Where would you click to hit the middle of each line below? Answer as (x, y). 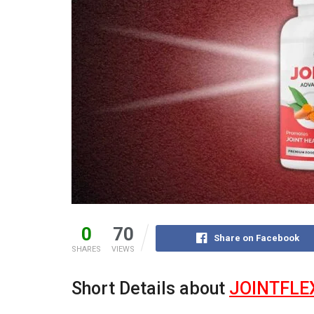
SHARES (86, 249)
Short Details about (150, 288)
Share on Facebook (257, 238)
